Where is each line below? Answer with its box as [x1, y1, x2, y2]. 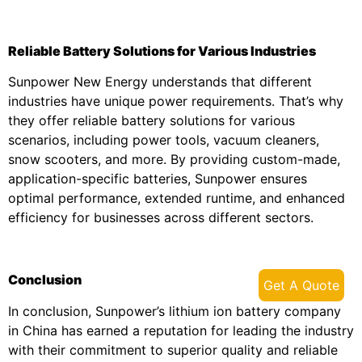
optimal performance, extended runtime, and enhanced [8, 190, 345, 207]
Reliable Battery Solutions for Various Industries [8, 43, 316, 60]
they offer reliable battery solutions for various [8, 112, 295, 129]
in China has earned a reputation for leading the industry [8, 322, 354, 339]
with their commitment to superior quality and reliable [8, 341, 338, 358]
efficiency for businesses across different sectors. [8, 209, 314, 226]
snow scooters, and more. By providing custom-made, [8, 151, 340, 168]
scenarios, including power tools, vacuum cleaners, [8, 132, 319, 149]
